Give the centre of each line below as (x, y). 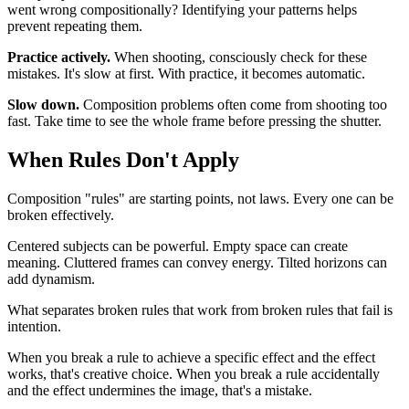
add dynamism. (51, 278)
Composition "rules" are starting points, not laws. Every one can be (200, 198)
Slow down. (43, 104)
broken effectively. (61, 215)
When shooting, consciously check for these (239, 57)
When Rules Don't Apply (123, 159)
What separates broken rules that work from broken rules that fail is (200, 309)
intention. (34, 326)
